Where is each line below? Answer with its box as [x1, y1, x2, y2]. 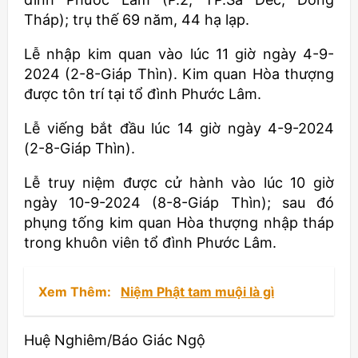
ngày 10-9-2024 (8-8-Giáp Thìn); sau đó [24, 194, 334, 211]
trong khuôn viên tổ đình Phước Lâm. [24, 234, 276, 251]
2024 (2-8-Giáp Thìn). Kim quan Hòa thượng [24, 66, 334, 82]
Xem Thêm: [38, 284, 114, 300]
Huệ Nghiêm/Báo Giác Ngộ [24, 332, 205, 348]
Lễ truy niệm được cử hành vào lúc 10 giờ [24, 174, 334, 191]
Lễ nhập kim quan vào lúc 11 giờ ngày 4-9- [24, 46, 334, 62]
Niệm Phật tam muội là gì [121, 284, 274, 300]
